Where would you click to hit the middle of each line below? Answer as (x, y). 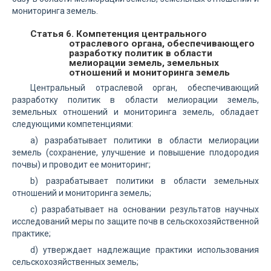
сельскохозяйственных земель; (75, 262)
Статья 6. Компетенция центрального (119, 34)
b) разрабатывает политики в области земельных (145, 181)
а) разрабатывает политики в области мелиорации (145, 140)
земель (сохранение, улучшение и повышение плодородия (135, 152)
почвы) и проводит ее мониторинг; (81, 165)
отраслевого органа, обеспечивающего (162, 44)
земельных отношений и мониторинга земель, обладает (135, 112)
